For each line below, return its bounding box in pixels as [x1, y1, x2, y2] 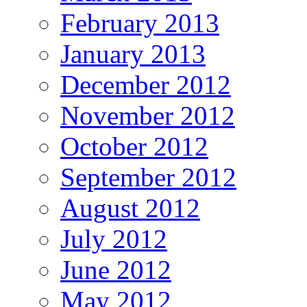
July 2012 [60, 223, 167, 254]
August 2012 [60, 193, 200, 223]
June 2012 [60, 254, 171, 284]
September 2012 [60, 162, 236, 192]
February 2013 [60, 8, 219, 38]
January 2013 [60, 38, 206, 69]
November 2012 [60, 100, 235, 130]
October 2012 [60, 131, 208, 161]
